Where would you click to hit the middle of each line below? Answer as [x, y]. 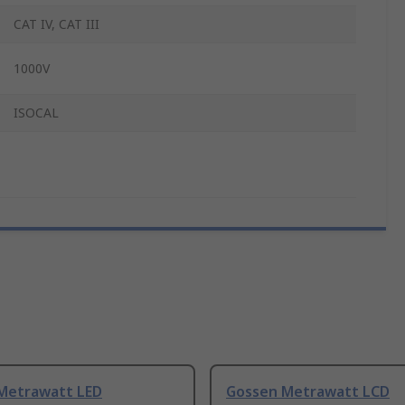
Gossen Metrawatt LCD [308, 392]
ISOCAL [36, 113]
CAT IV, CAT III [57, 24]
